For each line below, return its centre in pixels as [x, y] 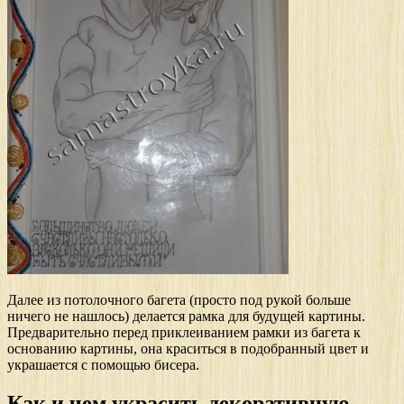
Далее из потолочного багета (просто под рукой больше [179, 300]
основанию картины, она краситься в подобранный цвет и [188, 349]
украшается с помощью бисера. [103, 365]
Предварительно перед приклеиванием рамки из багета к [184, 333]
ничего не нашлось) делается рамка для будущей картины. [186, 317]
